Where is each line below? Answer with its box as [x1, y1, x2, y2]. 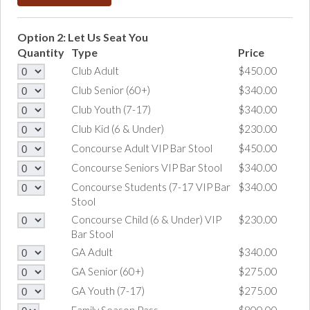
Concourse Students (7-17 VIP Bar [71, 181, 230, 194]
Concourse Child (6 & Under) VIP [71, 213, 221, 226]
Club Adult [71, 64, 119, 77]
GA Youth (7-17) [71, 284, 145, 298]
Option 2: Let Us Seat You [17, 30, 148, 44]
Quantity [17, 46, 64, 60]
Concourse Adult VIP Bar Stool [71, 142, 212, 155]
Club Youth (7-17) [71, 103, 151, 116]
